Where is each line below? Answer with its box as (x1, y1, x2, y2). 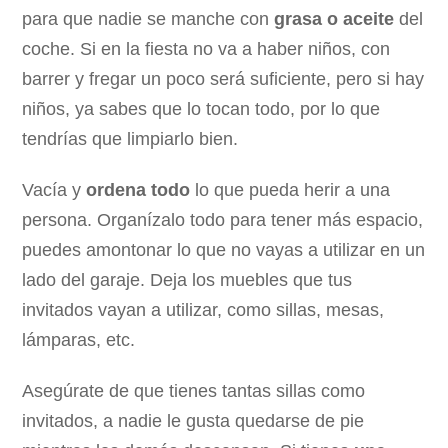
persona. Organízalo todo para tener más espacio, (22, 209, 424, 230)
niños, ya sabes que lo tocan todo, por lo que (22, 98, 381, 119)
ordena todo (86, 179, 191, 200)
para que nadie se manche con (22, 8, 275, 29)
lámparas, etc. (22, 329, 136, 350)
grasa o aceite (274, 8, 395, 29)
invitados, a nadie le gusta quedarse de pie (22, 410, 365, 431)
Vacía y (22, 179, 87, 200)
